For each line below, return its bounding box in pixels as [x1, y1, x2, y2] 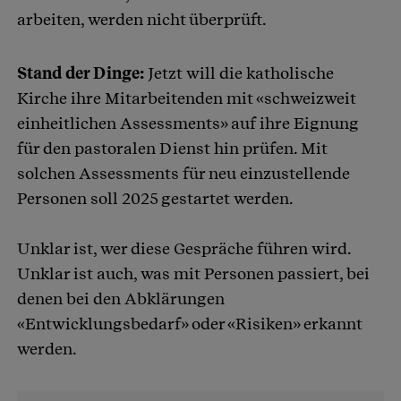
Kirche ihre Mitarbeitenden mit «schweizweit [17, 89, 356, 108]
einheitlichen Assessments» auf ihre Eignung [17, 114, 359, 133]
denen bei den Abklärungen [17, 289, 225, 309]
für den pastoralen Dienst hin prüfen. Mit [17, 139, 328, 158]
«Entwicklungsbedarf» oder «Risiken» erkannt [17, 314, 363, 334]
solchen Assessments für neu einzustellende [17, 164, 350, 183]
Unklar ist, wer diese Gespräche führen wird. [17, 239, 351, 259]
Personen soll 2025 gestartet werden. [17, 189, 294, 209]
